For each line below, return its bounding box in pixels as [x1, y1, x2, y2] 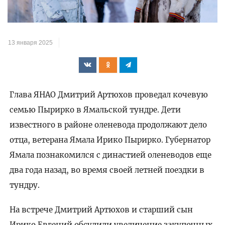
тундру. [9, 180, 40, 190]
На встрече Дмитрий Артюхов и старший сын [9, 205, 193, 215]
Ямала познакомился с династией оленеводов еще [9, 150, 211, 160]
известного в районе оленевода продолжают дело [9, 120, 207, 130]
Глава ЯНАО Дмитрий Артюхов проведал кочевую [9, 90, 208, 100]
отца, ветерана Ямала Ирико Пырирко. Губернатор [9, 135, 210, 145]
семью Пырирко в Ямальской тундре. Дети [9, 105, 181, 115]
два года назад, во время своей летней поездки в [9, 165, 204, 175]
